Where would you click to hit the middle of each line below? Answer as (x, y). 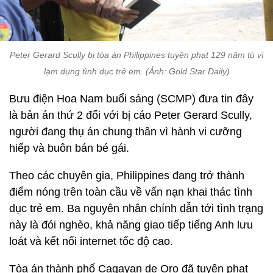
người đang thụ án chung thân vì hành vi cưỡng (126, 131)
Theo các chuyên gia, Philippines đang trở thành (127, 175)
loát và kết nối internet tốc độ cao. (93, 241)
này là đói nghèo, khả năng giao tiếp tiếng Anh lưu (131, 225)
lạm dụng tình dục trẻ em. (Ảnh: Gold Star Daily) (136, 71)
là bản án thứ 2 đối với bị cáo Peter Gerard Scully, (131, 115)
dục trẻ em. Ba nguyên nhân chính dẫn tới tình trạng (136, 208)
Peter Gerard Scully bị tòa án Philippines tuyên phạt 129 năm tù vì (136, 55)
